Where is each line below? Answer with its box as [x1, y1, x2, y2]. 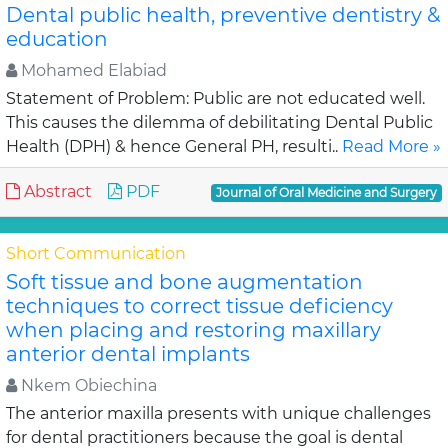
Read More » [342, 137, 441, 156]
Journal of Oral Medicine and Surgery [216, 185, 438, 200]
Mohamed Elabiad [17, 61, 167, 80]
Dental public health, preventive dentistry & [6, 3, 440, 27]
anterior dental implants [6, 342, 250, 366]
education [6, 27, 108, 51]
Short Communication [6, 244, 186, 263]
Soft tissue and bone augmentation [6, 270, 363, 294]
